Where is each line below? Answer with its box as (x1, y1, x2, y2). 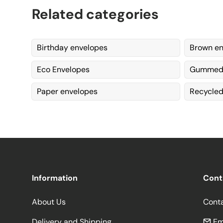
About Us (32, 196, 66, 207)
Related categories (32, 5, 158, 24)
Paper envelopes (37, 86, 98, 97)
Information (32, 172, 78, 183)
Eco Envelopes (37, 64, 90, 75)
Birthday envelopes (37, 42, 108, 53)
